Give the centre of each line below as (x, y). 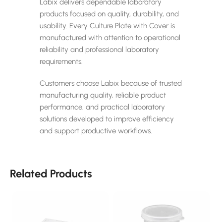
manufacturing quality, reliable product (103, 95)
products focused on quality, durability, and (109, 14)
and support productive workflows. (96, 131)
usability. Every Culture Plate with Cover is (107, 26)
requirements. (61, 61)
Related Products (51, 173)
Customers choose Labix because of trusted (111, 83)
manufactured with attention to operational (110, 37)
